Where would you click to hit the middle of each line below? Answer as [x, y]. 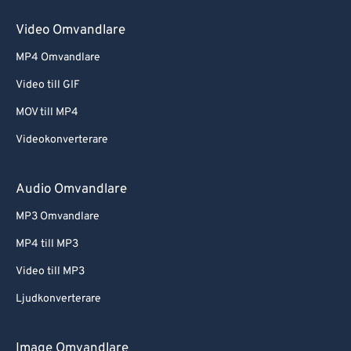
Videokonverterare [62, 140]
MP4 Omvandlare [58, 58]
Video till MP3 [50, 272]
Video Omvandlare [71, 31]
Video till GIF [48, 85]
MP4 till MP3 [47, 244]
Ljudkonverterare [58, 299]
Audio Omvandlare [71, 190]
